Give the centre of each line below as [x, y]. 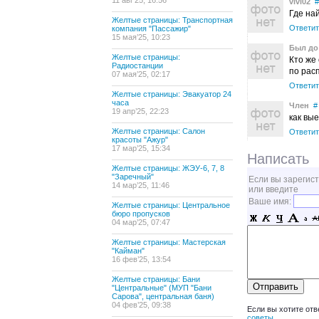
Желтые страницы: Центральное [171, 205]
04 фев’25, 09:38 [141, 305]
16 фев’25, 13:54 [141, 259]
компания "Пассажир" [151, 28]
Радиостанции [137, 66]
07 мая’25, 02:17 [141, 74]
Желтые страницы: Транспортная [172, 20]
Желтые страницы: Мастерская [169, 242]
